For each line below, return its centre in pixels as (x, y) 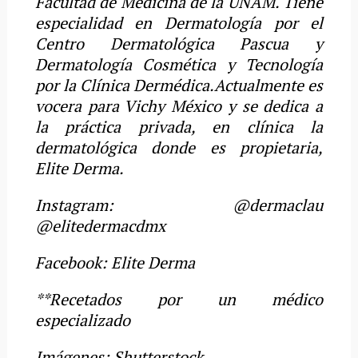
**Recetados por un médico (179, 299)
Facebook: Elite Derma (115, 262)
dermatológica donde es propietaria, (179, 147)
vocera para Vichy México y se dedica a (179, 105)
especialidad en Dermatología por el (179, 22)
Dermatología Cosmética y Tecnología (179, 64)
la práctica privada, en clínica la (179, 126)
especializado (82, 320)
